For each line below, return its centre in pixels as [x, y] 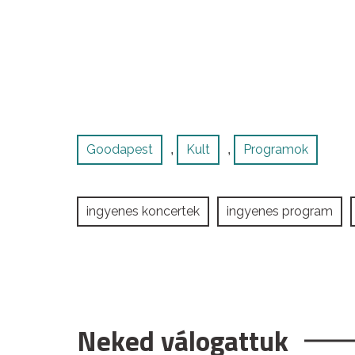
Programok [276, 150]
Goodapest [120, 150]
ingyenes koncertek [143, 212]
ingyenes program [280, 212]
